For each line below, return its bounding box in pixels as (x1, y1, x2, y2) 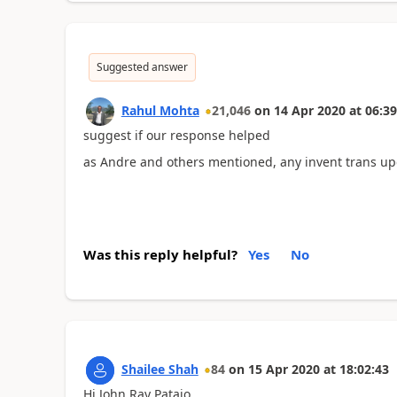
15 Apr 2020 (247, 360, 320, 378)
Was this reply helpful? (82, 245, 237, 263)
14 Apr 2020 (273, 101, 346, 119)
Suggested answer (96, 58, 188, 74)
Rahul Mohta (121, 101, 199, 119)
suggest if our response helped (82, 126, 270, 144)
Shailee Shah (121, 360, 198, 378)
